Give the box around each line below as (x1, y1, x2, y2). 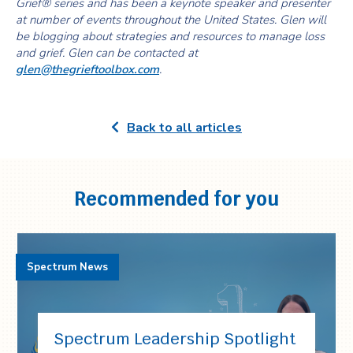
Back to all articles (127, 119, 242, 136)
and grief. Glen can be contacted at (16, 45, 198, 61)
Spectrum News (27, 260, 108, 274)
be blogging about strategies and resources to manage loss (16, 28, 325, 44)
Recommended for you (74, 187, 279, 211)
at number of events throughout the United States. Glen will (16, 12, 326, 28)
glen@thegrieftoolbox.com (16, 61, 159, 77)
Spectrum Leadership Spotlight (54, 329, 295, 349)
